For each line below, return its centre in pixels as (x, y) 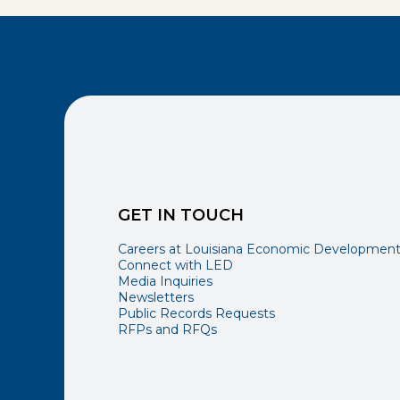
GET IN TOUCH (180, 216)
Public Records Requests (196, 314)
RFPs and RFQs (167, 330)
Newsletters (155, 298)
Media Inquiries (165, 282)
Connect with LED (175, 266)
